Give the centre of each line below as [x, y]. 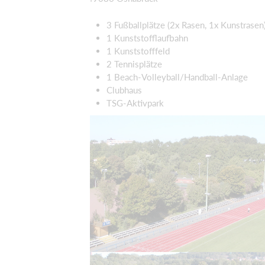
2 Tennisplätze [134, 64]
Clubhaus [124, 90]
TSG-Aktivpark [135, 103]
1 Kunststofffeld [138, 51]
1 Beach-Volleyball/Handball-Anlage [177, 77]
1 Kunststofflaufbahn [147, 38]
